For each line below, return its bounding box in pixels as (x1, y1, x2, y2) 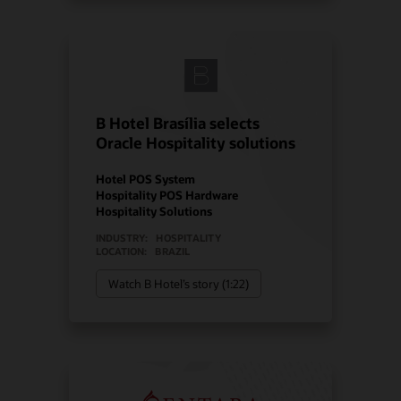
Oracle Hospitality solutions (96, 133, 296, 153)
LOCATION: (96, 243, 148, 258)
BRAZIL (155, 243, 191, 258)
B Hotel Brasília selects (96, 114, 260, 133)
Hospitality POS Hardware (96, 186, 239, 202)
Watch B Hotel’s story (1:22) (108, 276, 250, 291)
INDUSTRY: (96, 230, 149, 244)
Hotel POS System (96, 170, 196, 186)
